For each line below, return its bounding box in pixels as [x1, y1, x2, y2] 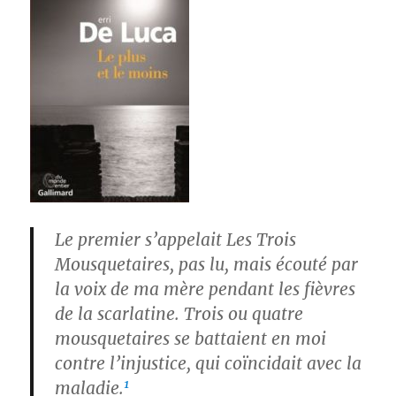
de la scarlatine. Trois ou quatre [55, 303, 304, 324]
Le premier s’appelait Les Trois [55, 229, 297, 250]
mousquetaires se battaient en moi [55, 328, 327, 349]
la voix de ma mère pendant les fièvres [55, 278, 356, 300]
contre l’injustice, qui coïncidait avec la [55, 353, 362, 374]
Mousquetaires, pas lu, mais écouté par [55, 254, 359, 275]
